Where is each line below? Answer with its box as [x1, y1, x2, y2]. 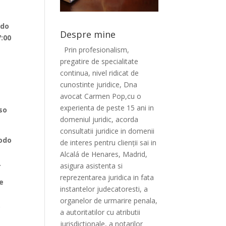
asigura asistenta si [60, 161, 123, 171]
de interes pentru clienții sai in [60, 138, 157, 148]
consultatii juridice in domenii [60, 126, 155, 136]
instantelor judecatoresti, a [60, 184, 148, 194]
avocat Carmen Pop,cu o [60, 91, 142, 101]
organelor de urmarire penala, [60, 196, 158, 206]
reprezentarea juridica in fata [60, 173, 154, 183]
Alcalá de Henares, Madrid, [60, 149, 148, 159]
